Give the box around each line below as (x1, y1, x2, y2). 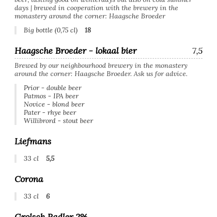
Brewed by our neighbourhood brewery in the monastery (15, 61, 187, 70)
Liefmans (15, 136, 51, 147)
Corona (15, 173, 43, 185)
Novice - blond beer (24, 100, 84, 108)
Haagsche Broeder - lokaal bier (15, 45, 137, 56)
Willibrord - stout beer (24, 116, 93, 125)
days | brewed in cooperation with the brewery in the (15, 3, 178, 12)
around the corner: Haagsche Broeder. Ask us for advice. (15, 69, 187, 78)
